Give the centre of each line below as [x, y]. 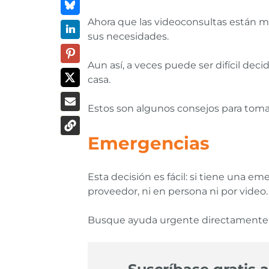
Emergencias [149, 143]
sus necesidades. [128, 37]
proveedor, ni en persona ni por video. [178, 191]
